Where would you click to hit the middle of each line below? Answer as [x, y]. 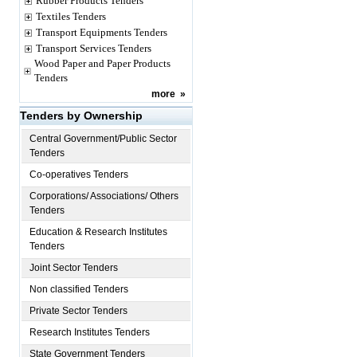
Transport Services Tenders [94, 48]
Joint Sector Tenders [74, 268]
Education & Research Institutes [98, 232]
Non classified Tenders [79, 289]
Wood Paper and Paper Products [102, 63]
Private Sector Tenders [78, 311]
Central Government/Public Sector [103, 139]
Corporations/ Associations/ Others [104, 196]
